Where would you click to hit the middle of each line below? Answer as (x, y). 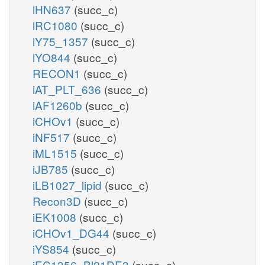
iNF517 (53, 137)
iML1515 (56, 153)
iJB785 (52, 169)
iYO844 (53, 57)
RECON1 (58, 73)
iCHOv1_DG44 (72, 232)
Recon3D (58, 201)
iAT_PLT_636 (68, 89)
